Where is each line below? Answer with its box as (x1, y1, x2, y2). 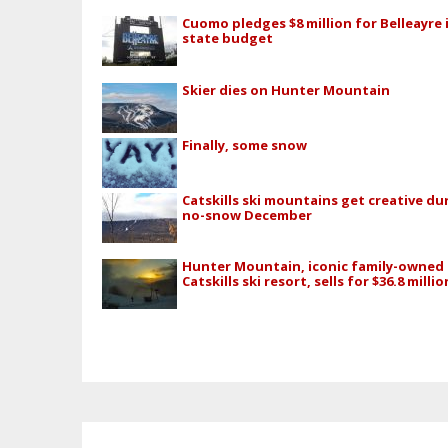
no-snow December (182, 205, 313, 224)
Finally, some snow (182, 135, 308, 154)
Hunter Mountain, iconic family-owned (182, 257, 445, 276)
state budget (182, 29, 274, 48)
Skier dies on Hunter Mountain (182, 80, 391, 99)
